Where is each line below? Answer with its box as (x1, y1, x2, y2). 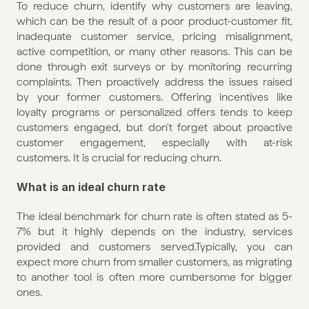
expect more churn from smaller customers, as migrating (17, 255, 292, 268)
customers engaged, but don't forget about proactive (17, 120, 292, 134)
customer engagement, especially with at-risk (17, 135, 292, 149)
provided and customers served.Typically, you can (17, 239, 292, 253)
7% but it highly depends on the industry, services (17, 224, 292, 238)
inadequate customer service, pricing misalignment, (17, 29, 292, 43)
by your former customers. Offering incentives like (17, 90, 292, 103)
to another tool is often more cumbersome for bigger (17, 270, 292, 283)
